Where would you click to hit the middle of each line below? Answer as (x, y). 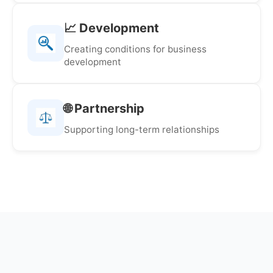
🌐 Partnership (104, 108)
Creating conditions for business (135, 49)
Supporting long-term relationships (142, 129)
